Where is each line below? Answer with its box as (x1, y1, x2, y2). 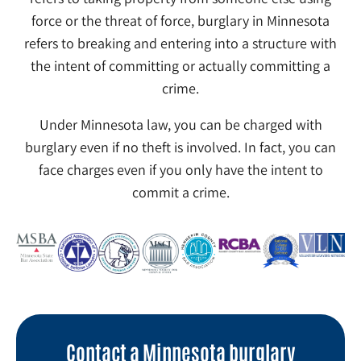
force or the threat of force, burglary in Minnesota (31, 11, 330, 31)
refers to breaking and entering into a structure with (24, 34, 337, 53)
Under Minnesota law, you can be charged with (39, 114, 322, 134)
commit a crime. (131, 182, 230, 201)
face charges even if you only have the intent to (38, 160, 323, 179)
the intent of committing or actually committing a (31, 56, 330, 76)
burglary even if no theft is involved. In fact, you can (25, 137, 336, 156)
